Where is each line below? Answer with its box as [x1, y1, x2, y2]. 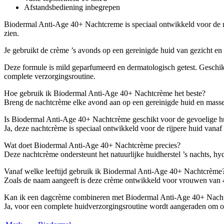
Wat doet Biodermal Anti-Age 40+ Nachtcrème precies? [4, 140, 180, 149]
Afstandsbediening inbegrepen [24, 2, 120, 11]
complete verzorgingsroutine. [4, 71, 95, 80]
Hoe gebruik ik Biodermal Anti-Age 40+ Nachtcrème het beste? [4, 88, 205, 97]
